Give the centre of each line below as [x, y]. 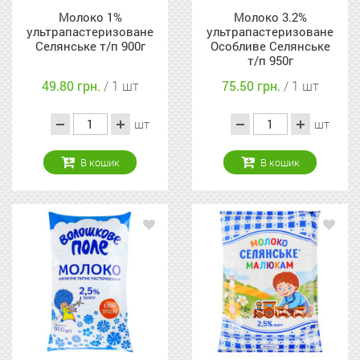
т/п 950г [270, 61]
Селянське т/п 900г [90, 46]
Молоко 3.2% [270, 17]
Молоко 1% [90, 17]
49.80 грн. [72, 86]
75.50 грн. [252, 86]
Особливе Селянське [270, 46]
